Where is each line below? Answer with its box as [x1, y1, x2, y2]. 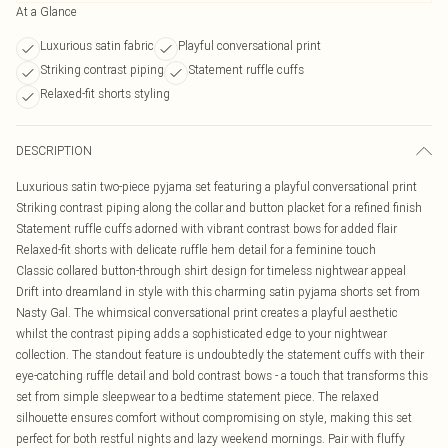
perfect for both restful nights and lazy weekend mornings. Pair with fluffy [16, 431, 405, 446]
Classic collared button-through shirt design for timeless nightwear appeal [16, 263, 406, 278]
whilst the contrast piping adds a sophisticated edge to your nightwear [16, 326, 387, 341]
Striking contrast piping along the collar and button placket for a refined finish [16, 200, 422, 215]
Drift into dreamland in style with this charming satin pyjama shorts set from [16, 284, 420, 299]
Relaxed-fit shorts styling [40, 86, 170, 101]
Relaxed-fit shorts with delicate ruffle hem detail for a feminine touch [16, 242, 376, 257]
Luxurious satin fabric [40, 38, 154, 53]
